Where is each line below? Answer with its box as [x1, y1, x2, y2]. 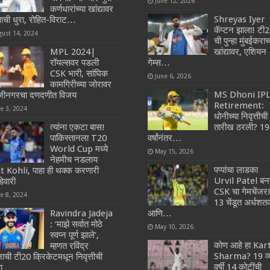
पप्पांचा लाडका [213, 164, 258, 175]
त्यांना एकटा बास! [50, 121, 105, 133]
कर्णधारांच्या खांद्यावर [50, 3, 114, 14]
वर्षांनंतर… [147, 132, 181, 143]
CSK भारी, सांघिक [50, 67, 108, 79]
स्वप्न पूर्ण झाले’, [50, 229, 99, 240]
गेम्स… [147, 57, 170, 68]
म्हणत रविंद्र [50, 240, 89, 251]
